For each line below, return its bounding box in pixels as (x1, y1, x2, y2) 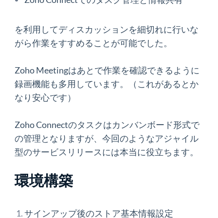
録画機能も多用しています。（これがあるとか (15, 78, 199, 89)
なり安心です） (15, 92, 76, 103)
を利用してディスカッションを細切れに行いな (15, 24, 199, 35)
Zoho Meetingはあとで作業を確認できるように (15, 65, 200, 75)
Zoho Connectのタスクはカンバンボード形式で (15, 119, 200, 130)
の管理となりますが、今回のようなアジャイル (15, 133, 199, 144)
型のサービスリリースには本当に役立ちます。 (15, 146, 199, 157)
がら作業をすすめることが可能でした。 (15, 37, 172, 48)
